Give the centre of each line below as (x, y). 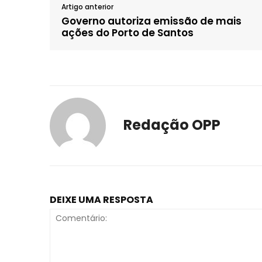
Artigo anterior (87, 6)
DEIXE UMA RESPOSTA (101, 199)
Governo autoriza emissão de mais (151, 21)
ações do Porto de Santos (127, 32)
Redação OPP (172, 125)
